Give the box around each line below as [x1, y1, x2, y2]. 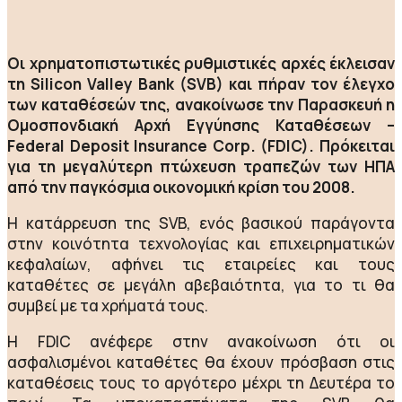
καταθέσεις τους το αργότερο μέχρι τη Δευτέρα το [7, 372, 395, 393]
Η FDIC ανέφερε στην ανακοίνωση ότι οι [7, 331, 395, 352]
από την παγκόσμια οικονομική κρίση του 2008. [7, 177, 355, 197]
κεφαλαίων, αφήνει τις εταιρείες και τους [7, 254, 395, 275]
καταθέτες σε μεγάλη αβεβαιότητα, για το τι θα [7, 275, 395, 295]
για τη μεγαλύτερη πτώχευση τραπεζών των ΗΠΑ [7, 156, 395, 177]
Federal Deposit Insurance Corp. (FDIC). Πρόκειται [7, 135, 395, 156]
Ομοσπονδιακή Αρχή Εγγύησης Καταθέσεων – [7, 115, 395, 135]
